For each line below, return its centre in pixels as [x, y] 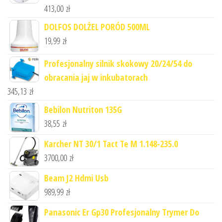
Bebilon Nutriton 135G [83, 110]
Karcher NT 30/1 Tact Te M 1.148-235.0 [111, 144]
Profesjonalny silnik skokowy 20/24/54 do [118, 64]
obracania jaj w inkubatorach [96, 78]
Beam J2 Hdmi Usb [76, 178]
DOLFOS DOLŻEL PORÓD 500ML [97, 27]
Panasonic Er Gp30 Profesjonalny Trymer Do [122, 212]
